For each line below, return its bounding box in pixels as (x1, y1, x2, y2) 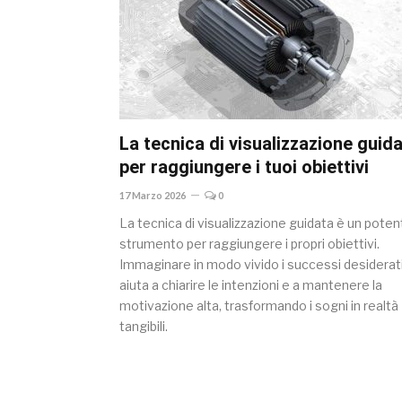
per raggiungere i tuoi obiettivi (119, 156, 369, 178)
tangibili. (119, 319, 168, 334)
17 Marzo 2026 (119, 189, 186, 201)
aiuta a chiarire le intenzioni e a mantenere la (119, 277, 382, 293)
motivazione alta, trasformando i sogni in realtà (119, 298, 398, 313)
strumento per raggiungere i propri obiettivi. (119, 236, 380, 251)
